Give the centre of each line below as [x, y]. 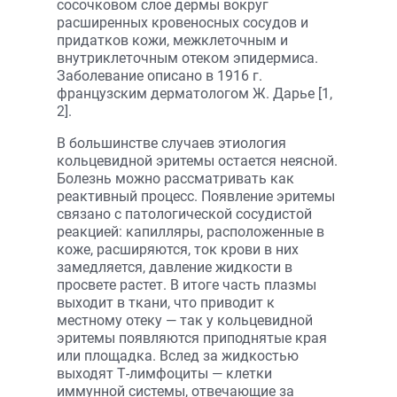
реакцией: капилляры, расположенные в [191, 232]
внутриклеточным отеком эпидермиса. [187, 58]
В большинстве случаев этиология [171, 143]
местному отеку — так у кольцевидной [185, 320]
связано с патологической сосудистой [184, 214]
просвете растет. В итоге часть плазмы [187, 285]
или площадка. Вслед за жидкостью [178, 356]
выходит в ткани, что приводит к [166, 303]
